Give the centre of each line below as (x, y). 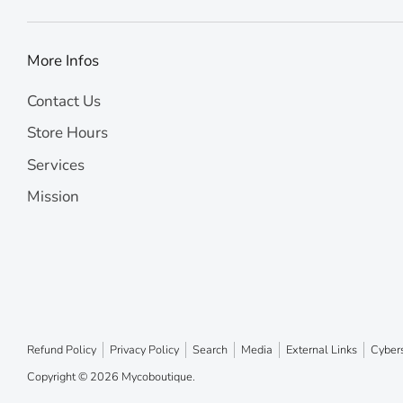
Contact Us (64, 102)
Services (56, 165)
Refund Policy (62, 350)
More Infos (63, 61)
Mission (53, 196)
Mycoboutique (157, 377)
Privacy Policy (144, 350)
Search (210, 350)
